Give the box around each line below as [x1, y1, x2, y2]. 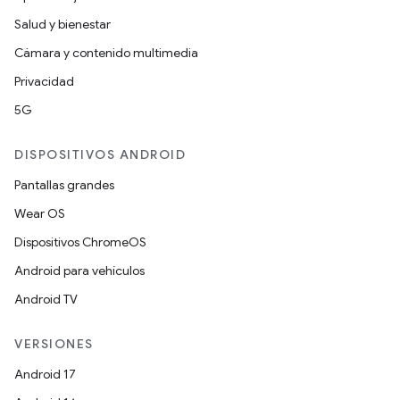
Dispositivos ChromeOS [14, 234, 146, 250]
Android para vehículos [14, 262, 145, 279]
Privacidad [14, 73, 74, 89]
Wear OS [14, 205, 65, 221]
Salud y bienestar [14, 16, 111, 32]
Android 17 [14, 366, 76, 382]
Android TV [14, 291, 78, 307]
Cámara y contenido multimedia [14, 45, 198, 61]
